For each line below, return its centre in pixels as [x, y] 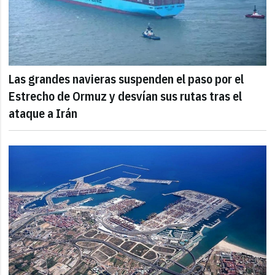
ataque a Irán [43, 113]
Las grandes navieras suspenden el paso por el [126, 79]
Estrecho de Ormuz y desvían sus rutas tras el [126, 96]
